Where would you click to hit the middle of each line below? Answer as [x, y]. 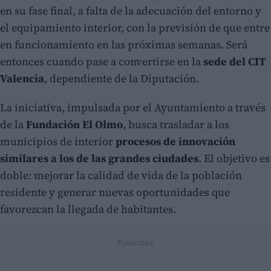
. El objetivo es [234, 158]
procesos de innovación [175, 142]
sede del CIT [235, 62]
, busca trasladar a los [176, 125]
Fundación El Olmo [74, 125]
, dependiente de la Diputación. [122, 79]
